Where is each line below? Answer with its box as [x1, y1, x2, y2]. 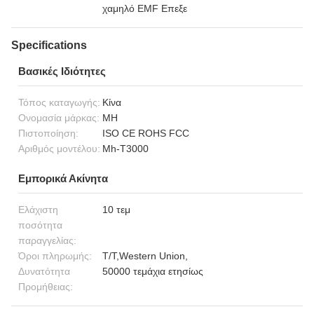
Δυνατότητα [18, 266, 70, 277]
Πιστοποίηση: [18, 128, 78, 139]
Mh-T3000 [102, 143, 149, 154]
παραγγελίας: [18, 235, 76, 246]
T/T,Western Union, [102, 250, 188, 261]
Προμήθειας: [18, 281, 73, 292]
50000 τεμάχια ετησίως [102, 266, 203, 277]
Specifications [11, 39, 87, 51]
